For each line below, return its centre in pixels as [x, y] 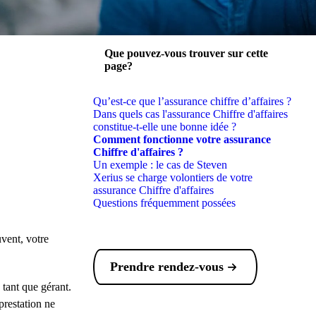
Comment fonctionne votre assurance [182, 139]
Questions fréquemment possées [164, 203]
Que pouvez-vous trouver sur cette [186, 53]
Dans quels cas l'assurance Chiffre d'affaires [190, 114]
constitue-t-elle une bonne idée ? [164, 127]
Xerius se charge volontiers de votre [172, 177]
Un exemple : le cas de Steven [160, 165]
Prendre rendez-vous [166, 267]
